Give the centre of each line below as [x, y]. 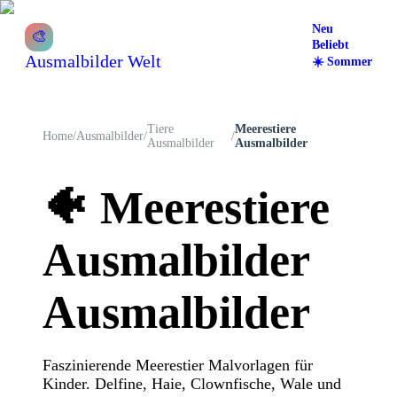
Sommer [350, 62]
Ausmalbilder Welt [93, 61]
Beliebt [331, 45]
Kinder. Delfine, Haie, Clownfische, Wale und [192, 383]
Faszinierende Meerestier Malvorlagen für [178, 365]
